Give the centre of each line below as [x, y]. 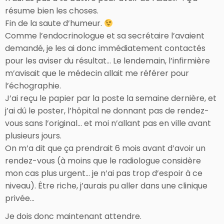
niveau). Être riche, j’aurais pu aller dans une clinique [106, 185]
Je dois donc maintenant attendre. [73, 216]
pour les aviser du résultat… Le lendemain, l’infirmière [107, 60]
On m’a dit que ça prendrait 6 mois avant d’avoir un [105, 148]
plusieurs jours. [33, 135]
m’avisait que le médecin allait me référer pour [97, 73]
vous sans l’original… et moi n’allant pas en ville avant [108, 123]
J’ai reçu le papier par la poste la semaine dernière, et [111, 98]
